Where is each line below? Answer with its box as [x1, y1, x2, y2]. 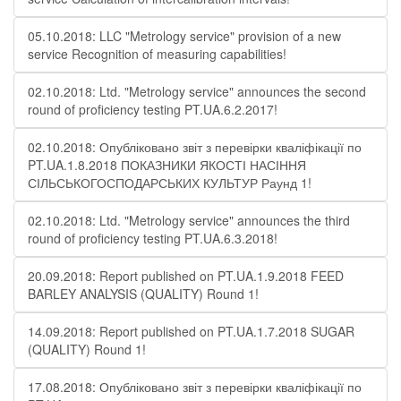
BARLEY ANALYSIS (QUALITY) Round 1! [28, 285, 259, 303]
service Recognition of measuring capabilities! [28, 45, 286, 63]
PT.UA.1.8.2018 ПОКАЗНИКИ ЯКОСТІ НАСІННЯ [28, 156, 306, 174]
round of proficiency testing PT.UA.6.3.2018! [28, 229, 277, 247]
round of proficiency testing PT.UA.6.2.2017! [28, 100, 277, 118]
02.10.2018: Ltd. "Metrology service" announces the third [28, 211, 350, 229]
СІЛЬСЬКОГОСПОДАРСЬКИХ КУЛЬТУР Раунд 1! [28, 174, 311, 192]
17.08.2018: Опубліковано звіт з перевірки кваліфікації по [28, 378, 362, 396]
